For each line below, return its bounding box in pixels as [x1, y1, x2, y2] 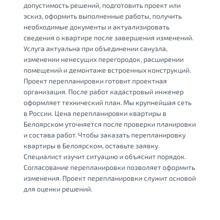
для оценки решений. [24, 184, 92, 193]
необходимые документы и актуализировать [24, 22, 169, 31]
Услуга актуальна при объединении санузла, [24, 44, 167, 53]
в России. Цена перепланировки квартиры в [24, 109, 166, 117]
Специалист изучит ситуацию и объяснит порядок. [24, 152, 186, 161]
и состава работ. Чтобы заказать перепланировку [24, 130, 186, 139]
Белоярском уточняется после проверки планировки [24, 119, 196, 128]
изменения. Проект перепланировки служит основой [24, 173, 196, 182]
